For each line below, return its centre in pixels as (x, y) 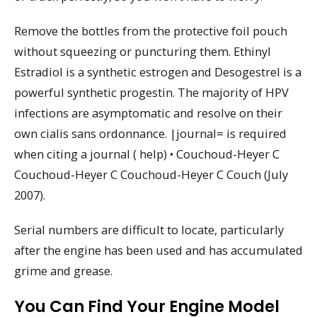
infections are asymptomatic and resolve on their (148, 113)
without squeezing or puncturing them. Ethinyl (143, 51)
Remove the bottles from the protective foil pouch (151, 30)
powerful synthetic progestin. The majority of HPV (151, 92)
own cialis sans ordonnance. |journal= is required (150, 133)
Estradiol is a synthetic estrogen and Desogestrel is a (158, 71)
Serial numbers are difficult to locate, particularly (149, 229)
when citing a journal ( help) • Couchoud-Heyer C (147, 154)
